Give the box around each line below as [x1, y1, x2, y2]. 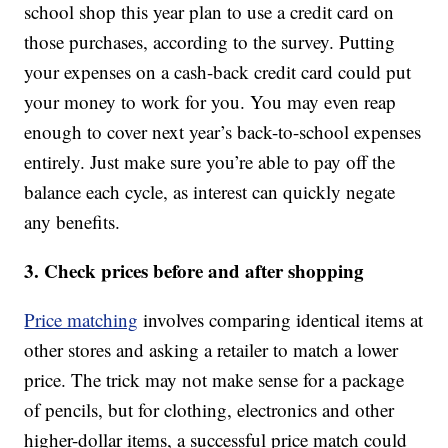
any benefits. [24, 209, 121, 235]
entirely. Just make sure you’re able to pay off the [24, 149, 396, 175]
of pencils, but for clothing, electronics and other [24, 397, 395, 423]
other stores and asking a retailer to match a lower [24, 337, 399, 363]
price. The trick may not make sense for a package [24, 367, 405, 393]
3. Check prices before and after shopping [24, 257, 365, 285]
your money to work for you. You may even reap [24, 89, 397, 115]
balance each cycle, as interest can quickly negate [24, 179, 396, 205]
